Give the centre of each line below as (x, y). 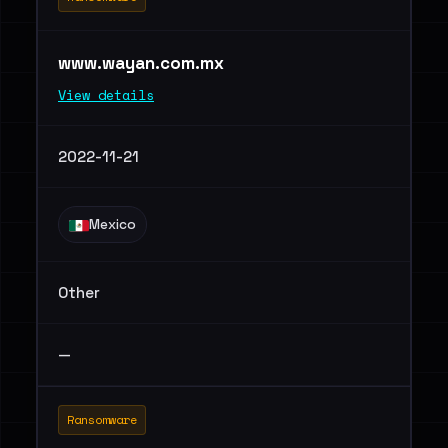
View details (106, 95)
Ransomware (102, 419)
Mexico (112, 224)
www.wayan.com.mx (143, 63)
